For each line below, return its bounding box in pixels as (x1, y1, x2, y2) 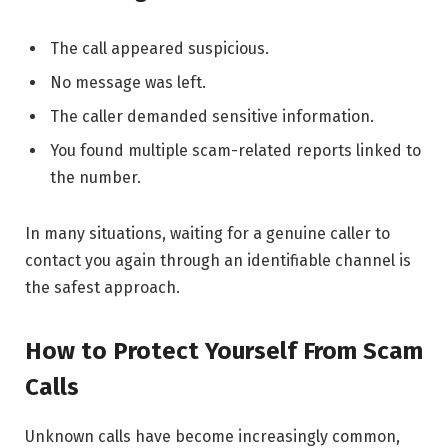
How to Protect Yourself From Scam (25, 337, 423, 366)
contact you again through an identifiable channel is (25, 251, 411, 271)
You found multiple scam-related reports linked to (50, 141, 421, 161)
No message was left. (50, 73, 206, 93)
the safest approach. (25, 278, 180, 298)
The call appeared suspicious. (50, 39, 269, 59)
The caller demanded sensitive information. (50, 107, 374, 127)
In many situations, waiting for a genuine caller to (25, 224, 390, 244)
